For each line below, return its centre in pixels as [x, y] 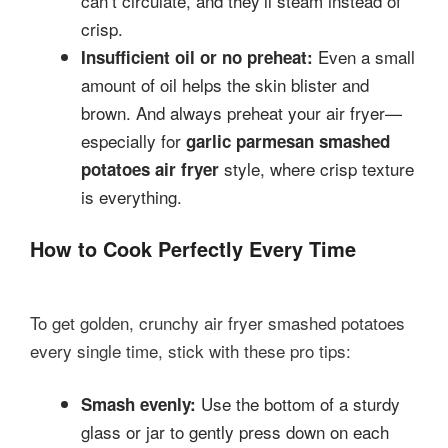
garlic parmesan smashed [288, 141]
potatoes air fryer [150, 169]
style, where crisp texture [316, 169]
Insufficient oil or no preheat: [197, 57]
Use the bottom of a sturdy [298, 404]
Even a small [364, 57]
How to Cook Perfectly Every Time [193, 248]
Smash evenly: [138, 404]
